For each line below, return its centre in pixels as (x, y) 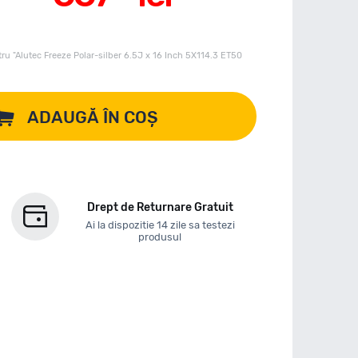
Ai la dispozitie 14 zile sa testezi (160, 225)
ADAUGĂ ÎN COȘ (93, 117)
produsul (160, 237)
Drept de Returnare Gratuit (160, 207)
